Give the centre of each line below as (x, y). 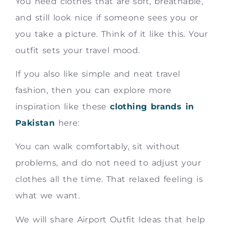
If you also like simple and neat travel (98, 74)
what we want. (48, 196)
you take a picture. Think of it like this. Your (112, 34)
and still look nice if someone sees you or (107, 17)
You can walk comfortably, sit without (98, 147)
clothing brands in (152, 106)
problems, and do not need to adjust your (108, 163)
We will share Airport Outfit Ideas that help (110, 219)
